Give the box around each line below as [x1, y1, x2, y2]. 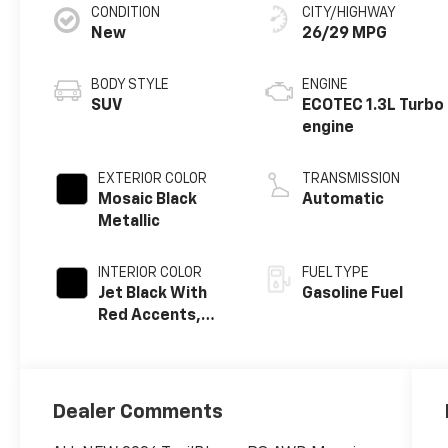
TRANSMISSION [302, 172, 401, 187]
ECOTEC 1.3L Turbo [302, 98, 445, 115]
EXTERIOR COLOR [98, 172, 208, 187]
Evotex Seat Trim [98, 330, 230, 347]
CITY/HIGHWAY [302, 6, 397, 21]
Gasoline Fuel [302, 286, 404, 303]
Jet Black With [98, 286, 208, 303]
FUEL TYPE [302, 266, 370, 281]
